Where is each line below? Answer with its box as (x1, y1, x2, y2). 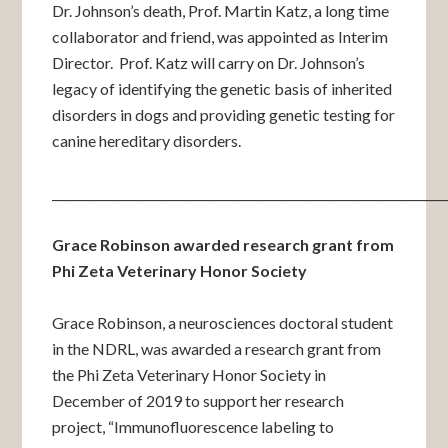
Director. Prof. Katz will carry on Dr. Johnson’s (52, 53, 366, 72)
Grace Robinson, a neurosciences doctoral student (52, 313, 394, 332)
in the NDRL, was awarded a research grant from (52, 339, 382, 358)
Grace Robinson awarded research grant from (52, 235, 395, 254)
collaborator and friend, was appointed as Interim (52, 27, 389, 46)
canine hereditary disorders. (52, 131, 242, 150)
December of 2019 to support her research (52, 391, 345, 410)
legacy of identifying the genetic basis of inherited (52, 79, 393, 98)
